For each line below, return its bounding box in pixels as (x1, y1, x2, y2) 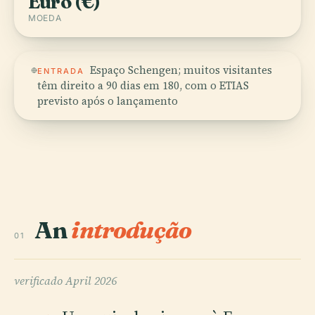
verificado (14, 273, 65, 288)
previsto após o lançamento (37, 94, 179, 108)
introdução (71, 215, 192, 245)
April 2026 (65, 273, 117, 288)
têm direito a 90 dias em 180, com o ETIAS (37, 78, 250, 93)
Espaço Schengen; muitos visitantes (90, 63, 273, 77)
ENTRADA (37, 66, 85, 76)
